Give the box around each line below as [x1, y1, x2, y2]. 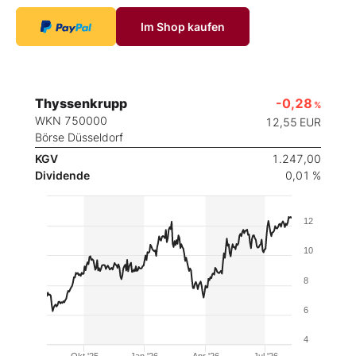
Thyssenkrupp [35, 95, 127, 112]
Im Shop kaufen [141, 20, 225, 34]
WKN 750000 [35, 114, 107, 128]
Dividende [35, 168, 90, 183]
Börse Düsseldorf [35, 130, 123, 145]
